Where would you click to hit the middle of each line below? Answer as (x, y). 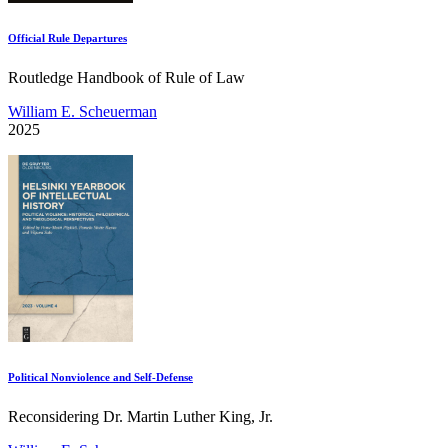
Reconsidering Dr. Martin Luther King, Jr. (140, 416)
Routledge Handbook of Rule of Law (126, 78)
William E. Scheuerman (82, 112)
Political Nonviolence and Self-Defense (100, 377)
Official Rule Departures (67, 38)
